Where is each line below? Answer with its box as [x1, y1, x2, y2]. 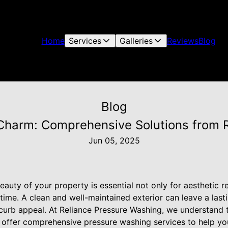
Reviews [166, 36, 198, 46]
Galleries [119, 36, 153, 46]
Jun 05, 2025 [88, 135, 140, 146]
